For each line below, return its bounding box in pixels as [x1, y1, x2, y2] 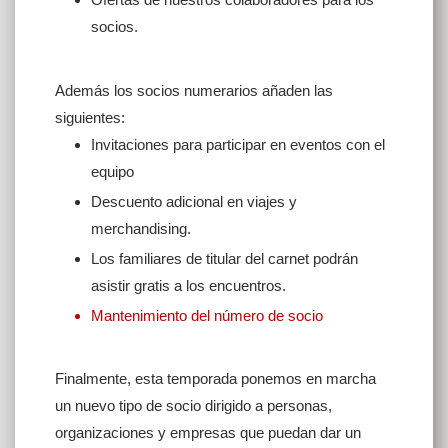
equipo [91, 162, 134, 180]
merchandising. [91, 219, 191, 237]
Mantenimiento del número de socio [91, 306, 323, 324]
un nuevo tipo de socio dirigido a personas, [55, 397, 332, 415]
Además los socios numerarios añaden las [55, 81, 333, 99]
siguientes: [55, 108, 125, 126]
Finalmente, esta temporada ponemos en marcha [55, 370, 376, 388]
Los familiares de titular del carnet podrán [91, 249, 358, 267]
